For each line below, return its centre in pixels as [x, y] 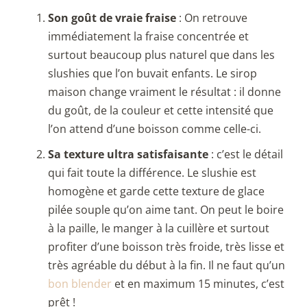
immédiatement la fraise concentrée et [148, 37]
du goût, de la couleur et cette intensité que [161, 111]
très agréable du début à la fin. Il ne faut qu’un [167, 266]
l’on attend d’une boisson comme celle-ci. [155, 129]
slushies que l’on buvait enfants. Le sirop [152, 74]
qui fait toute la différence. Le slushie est [152, 173]
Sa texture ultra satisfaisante [128, 155]
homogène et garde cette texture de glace [156, 192]
